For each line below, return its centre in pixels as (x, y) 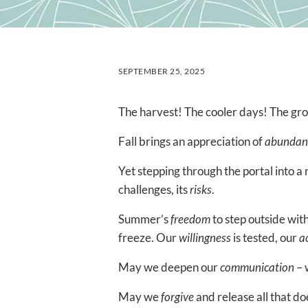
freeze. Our (148, 238)
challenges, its (154, 190)
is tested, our (265, 238)
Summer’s (144, 219)
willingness (205, 238)
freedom (190, 219)
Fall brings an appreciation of (191, 142)
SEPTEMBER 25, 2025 (162, 71)
